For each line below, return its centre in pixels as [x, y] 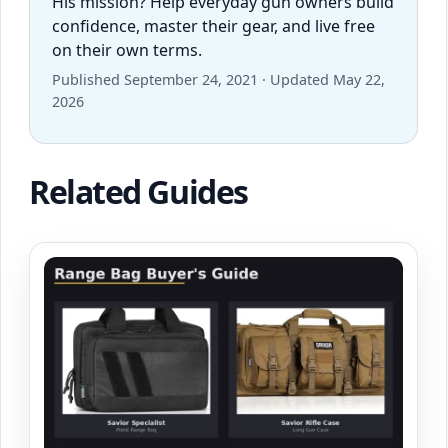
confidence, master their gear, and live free [213, 26]
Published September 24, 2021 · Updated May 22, [218, 80]
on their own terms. [127, 50]
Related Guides [138, 191]
